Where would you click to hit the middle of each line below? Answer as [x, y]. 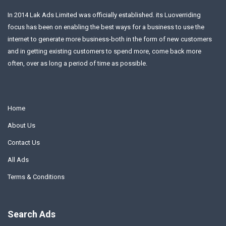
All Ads [18, 160]
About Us [21, 126]
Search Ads [32, 214]
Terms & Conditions [36, 177]
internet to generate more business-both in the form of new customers [110, 39]
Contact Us [24, 143]
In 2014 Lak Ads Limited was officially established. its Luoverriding [104, 15]
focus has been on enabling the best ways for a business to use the [106, 27]
